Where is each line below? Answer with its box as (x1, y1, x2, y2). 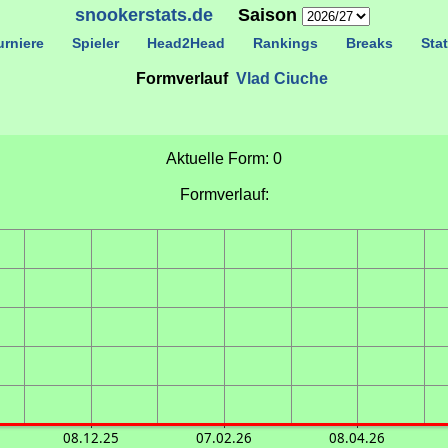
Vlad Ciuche (236, 70, 328, 87)
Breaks (333, 35, 405, 51)
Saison (212, 5, 302, 25)
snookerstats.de (74, 5, 213, 25)
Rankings (240, 35, 330, 51)
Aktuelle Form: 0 (166, 150, 282, 167)
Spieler (59, 35, 131, 51)
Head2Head (134, 35, 237, 51)
